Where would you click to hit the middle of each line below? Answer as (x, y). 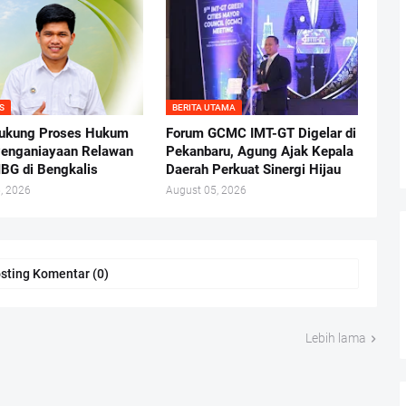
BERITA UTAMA (203, 108)
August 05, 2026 (206, 191)
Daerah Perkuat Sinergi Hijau (253, 170)
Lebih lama (335, 338)
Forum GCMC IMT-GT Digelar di (261, 134)
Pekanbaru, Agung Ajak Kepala (259, 152)
